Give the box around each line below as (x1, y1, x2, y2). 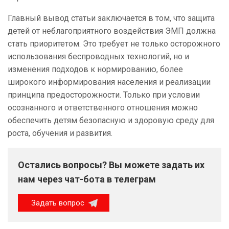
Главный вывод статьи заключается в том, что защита (8, 13, 215, 24)
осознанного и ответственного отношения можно (8, 103, 198, 113)
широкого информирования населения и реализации (8, 77, 211, 87)
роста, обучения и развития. (8, 128, 112, 139)
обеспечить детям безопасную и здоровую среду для (8, 116, 214, 126)
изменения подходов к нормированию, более (8, 64, 183, 75)
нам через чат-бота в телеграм (18, 174, 156, 185)
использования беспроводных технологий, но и (8, 52, 189, 62)
